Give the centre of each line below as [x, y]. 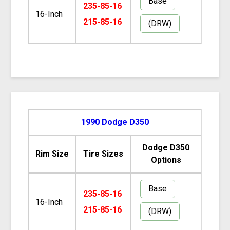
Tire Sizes [103, 154]
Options [166, 160]
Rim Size [52, 154]
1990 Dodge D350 [115, 122]
